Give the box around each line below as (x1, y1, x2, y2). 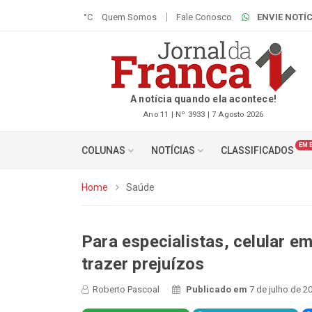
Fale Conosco (176, 12, 233, 22)
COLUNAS (81, 145, 127, 156)
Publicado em (186, 284, 250, 295)
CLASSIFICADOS (221, 145, 295, 156)
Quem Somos (102, 12, 157, 22)
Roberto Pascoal (93, 284, 159, 295)
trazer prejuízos (81, 254, 205, 274)
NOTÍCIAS (151, 145, 198, 156)
